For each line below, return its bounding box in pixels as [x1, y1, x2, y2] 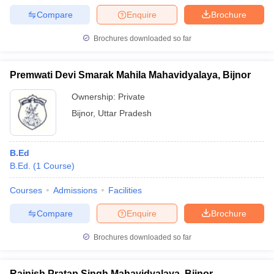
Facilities [108, 185, 142, 195]
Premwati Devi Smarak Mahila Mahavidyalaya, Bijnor [10, 70, 251, 80]
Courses [10, 185, 42, 195]
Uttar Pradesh [98, 108, 152, 118]
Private [118, 92, 145, 102]
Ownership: [72, 92, 118, 102]
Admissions [53, 185, 97, 195]
